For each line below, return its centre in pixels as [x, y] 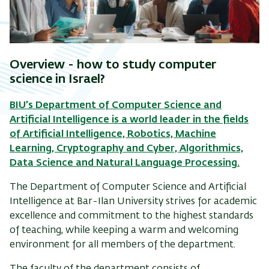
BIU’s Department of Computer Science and [116, 106]
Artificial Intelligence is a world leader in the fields [129, 120]
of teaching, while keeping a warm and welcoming [124, 231]
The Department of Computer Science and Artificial [128, 188]
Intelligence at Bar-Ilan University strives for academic [133, 202]
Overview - [43, 65]
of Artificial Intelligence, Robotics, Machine [113, 135]
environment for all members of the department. [122, 245]
